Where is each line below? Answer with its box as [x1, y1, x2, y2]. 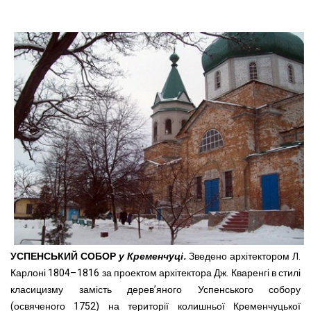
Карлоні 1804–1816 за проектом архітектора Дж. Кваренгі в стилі [10, 266, 301, 281]
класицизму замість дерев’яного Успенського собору [10, 283, 301, 298]
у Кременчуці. [119, 249, 186, 264]
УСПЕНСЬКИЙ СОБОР [10, 249, 116, 264]
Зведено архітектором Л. [186, 249, 301, 264]
